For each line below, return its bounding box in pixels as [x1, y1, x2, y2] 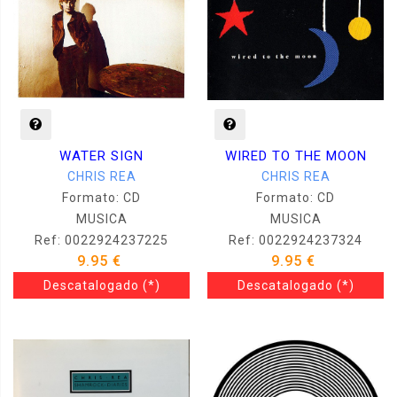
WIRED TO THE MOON [224, 147, 367, 164]
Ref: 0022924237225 [35, 233, 168, 248]
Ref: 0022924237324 [229, 232, 362, 247]
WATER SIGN [59, 148, 144, 165]
